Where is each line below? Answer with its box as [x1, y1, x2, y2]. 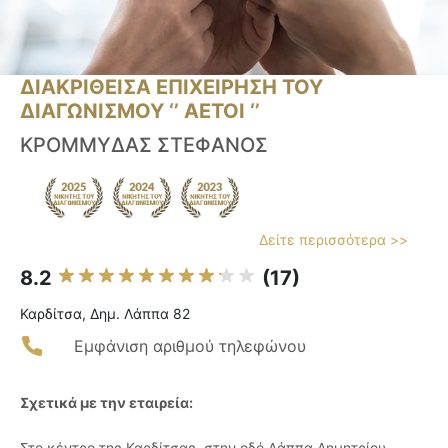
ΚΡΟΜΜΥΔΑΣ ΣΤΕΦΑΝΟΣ [20, 133, 268, 158]
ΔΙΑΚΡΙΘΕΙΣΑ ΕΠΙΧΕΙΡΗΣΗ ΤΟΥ [20, 75, 323, 100]
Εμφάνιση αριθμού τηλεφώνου [74, 336, 306, 357]
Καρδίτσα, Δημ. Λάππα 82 [20, 305, 190, 323]
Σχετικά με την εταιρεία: [20, 394, 193, 412]
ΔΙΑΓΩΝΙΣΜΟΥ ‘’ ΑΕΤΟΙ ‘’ [20, 99, 260, 124]
